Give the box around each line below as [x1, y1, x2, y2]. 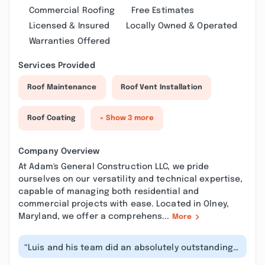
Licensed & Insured [28, 22, 110, 30]
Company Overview [18, 147, 100, 156]
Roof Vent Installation [120, 84, 202, 91]
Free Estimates [131, 7, 195, 15]
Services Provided [18, 62, 95, 70]
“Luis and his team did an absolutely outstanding [24, 244, 233, 252]
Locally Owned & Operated [125, 22, 238, 30]
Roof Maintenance [27, 84, 97, 91]
